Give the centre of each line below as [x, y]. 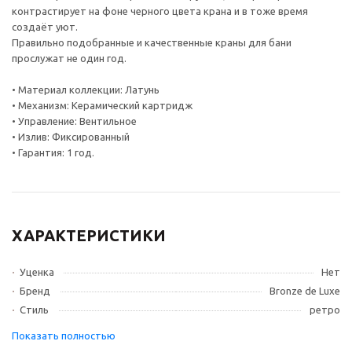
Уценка [37, 272]
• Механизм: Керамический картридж [102, 105]
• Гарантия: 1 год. [53, 152]
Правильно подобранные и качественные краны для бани [152, 42]
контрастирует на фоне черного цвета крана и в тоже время [160, 11]
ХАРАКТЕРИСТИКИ [89, 235]
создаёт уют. [45, 27]
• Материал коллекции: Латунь [86, 90]
